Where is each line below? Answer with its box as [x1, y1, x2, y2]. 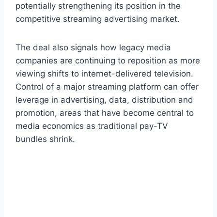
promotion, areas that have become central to [15, 108, 194, 118]
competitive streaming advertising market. [15, 14, 180, 24]
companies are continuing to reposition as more [15, 55, 200, 65]
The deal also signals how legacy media [15, 42, 171, 52]
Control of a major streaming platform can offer [15, 81, 199, 92]
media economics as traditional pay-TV [15, 121, 168, 131]
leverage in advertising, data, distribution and [15, 94, 193, 105]
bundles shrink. [15, 134, 75, 144]
